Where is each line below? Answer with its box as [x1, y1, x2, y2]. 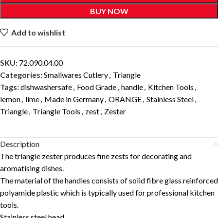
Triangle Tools [33, 107, 80, 116]
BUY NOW [90, 6, 128, 16]
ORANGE [109, 94, 142, 104]
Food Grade [77, 82, 116, 92]
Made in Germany [44, 94, 104, 104]
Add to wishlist [11, 27, 66, 37]
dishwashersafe [20, 82, 72, 92]
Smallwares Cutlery [44, 70, 108, 80]
